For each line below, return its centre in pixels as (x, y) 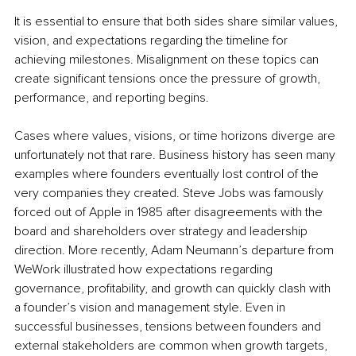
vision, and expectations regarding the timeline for (153, 40)
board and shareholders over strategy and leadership (163, 231)
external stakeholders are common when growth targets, (172, 345)
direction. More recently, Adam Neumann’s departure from (176, 250)
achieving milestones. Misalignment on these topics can (168, 59)
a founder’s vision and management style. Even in (151, 307)
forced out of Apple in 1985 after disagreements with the (170, 212)
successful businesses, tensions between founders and (169, 326)
